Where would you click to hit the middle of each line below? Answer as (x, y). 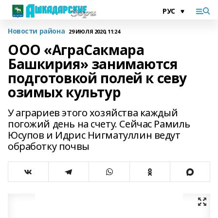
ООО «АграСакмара (76, 50)
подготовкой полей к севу (97, 78)
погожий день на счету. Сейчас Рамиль (99, 124)
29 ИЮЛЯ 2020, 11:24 (94, 31)
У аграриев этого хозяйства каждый (93, 113)
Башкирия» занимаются (93, 64)
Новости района (36, 31)
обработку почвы (49, 146)
